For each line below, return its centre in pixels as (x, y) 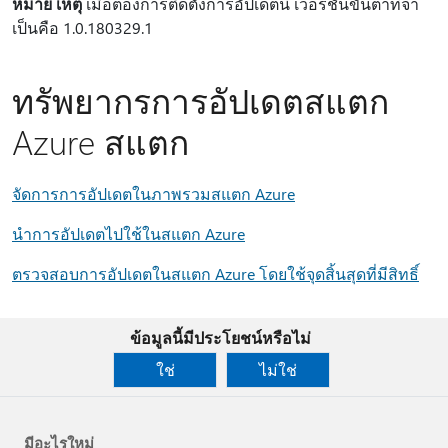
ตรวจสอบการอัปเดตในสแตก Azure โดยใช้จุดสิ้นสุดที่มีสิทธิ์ (215, 273)
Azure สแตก (100, 141)
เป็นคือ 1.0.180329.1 (82, 27)
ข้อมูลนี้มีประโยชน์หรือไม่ (220, 337)
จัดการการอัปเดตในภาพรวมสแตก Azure (153, 193)
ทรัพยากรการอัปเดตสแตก (200, 100)
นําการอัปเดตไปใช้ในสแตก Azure (128, 233)
